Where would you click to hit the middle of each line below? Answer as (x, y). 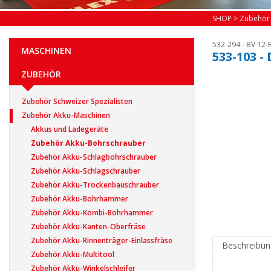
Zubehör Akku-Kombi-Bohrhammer (92, 212)
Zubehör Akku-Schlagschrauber (86, 171)
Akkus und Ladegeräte (70, 129)
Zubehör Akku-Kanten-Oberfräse (88, 226)
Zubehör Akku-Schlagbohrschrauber (94, 157)
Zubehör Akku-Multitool (73, 254)
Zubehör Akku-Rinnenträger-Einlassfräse (102, 240)
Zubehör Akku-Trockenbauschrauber (95, 184)
